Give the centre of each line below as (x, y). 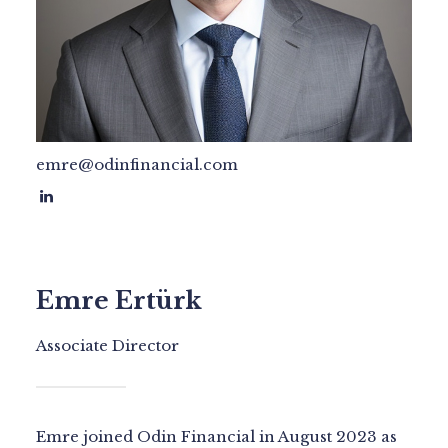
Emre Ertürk (119, 300)
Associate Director (107, 345)
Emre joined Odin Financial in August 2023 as (216, 436)
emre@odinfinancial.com (137, 164)
